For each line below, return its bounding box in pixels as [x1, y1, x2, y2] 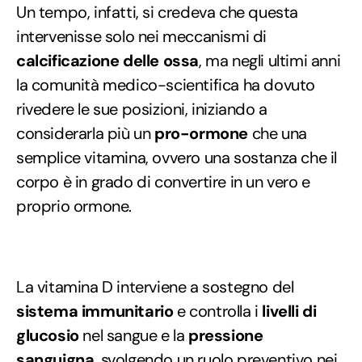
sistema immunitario [16, 300, 174, 322]
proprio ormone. [16, 195, 132, 217]
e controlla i [173, 300, 263, 322]
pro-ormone [154, 122, 249, 144]
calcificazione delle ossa [16, 49, 199, 71]
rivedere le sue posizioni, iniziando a [16, 98, 267, 120]
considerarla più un [16, 122, 155, 144]
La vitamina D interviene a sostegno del [16, 276, 294, 297]
